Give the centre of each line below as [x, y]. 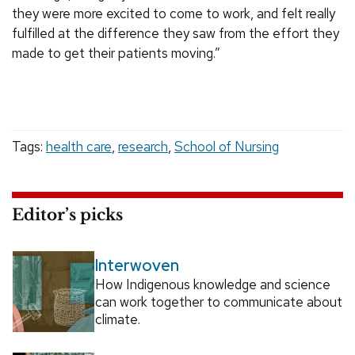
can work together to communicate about [218, 302]
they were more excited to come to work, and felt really [174, 13]
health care [79, 146]
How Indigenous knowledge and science [212, 285]
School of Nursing [227, 146]
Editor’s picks [67, 214]
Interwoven [137, 266]
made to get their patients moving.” [116, 53]
